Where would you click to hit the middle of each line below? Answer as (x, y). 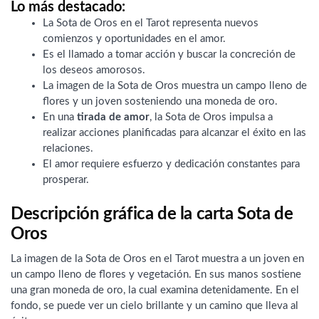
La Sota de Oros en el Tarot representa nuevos (151, 23)
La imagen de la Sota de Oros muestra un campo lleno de (175, 86)
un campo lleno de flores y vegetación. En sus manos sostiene (156, 274)
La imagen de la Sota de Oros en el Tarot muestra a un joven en (157, 258)
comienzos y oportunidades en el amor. (134, 39)
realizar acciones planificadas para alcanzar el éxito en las (174, 133)
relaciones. (68, 149)
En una (60, 117)
